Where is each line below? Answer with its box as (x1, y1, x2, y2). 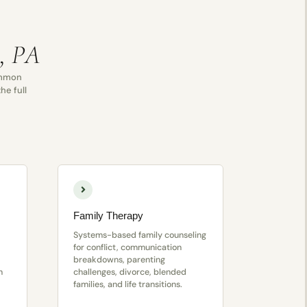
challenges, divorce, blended (73, 267, 186, 278)
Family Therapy (73, 210, 143, 222)
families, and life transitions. (73, 279, 182, 291)
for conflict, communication (73, 242, 182, 254)
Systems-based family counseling (73, 230, 206, 241)
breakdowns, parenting (73, 254, 165, 266)
